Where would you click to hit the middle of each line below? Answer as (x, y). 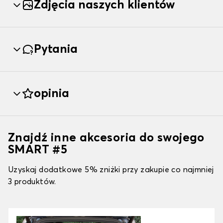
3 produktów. (32, 182)
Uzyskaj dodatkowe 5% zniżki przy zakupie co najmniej (111, 170)
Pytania (56, 50)
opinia (52, 94)
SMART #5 (38, 150)
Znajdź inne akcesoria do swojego (106, 138)
